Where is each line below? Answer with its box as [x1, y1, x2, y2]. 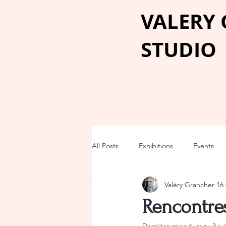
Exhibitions [139, 141, 173, 150]
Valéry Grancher [164, 180, 214, 189]
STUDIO [141, 35, 216, 64]
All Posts [92, 141, 119, 150]
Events [193, 141, 214, 150]
